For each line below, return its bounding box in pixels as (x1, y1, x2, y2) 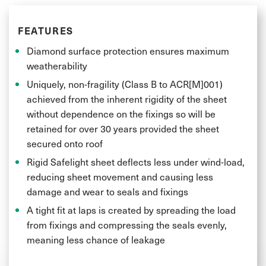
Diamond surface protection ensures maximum (27, 43, 229, 58)
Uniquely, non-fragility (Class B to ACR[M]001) (27, 76, 223, 91)
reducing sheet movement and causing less (27, 169, 213, 183)
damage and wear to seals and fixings (27, 183, 188, 198)
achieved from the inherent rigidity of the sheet (27, 91, 227, 106)
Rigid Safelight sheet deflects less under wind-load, (27, 154, 245, 169)
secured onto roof (27, 135, 103, 150)
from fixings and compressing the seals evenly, (27, 217, 227, 232)
